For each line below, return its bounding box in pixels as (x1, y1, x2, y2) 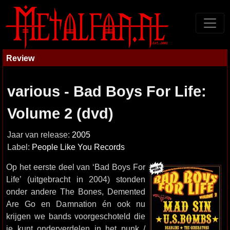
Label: (7, 143, 32, 151)
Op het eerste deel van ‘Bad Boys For (6, 162, 145, 171)
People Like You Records (32, 143, 125, 151)
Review (6, 53, 34, 63)
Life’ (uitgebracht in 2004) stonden (6, 175, 145, 184)
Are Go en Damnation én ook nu (6, 199, 145, 208)
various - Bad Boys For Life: (7, 83, 206, 100)
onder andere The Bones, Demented (6, 187, 145, 196)
